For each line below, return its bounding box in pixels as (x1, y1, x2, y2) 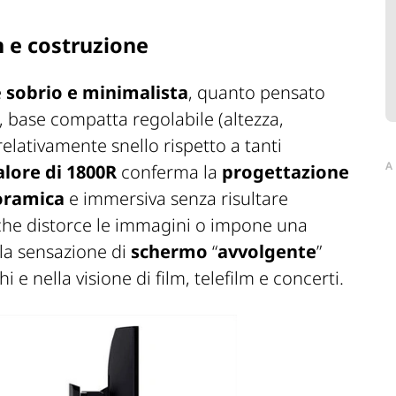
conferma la (117, 159, 222, 184)
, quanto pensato (188, 80, 325, 104)
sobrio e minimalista (6, 80, 188, 104)
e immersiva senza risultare (65, 186, 288, 210)
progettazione (222, 159, 349, 184)
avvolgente (217, 239, 316, 263)
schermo (131, 239, 208, 263)
